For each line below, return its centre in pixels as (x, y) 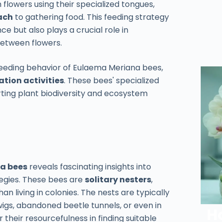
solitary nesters (118, 180)
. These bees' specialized (112, 80)
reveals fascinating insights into (89, 167)
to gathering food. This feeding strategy (91, 17)
